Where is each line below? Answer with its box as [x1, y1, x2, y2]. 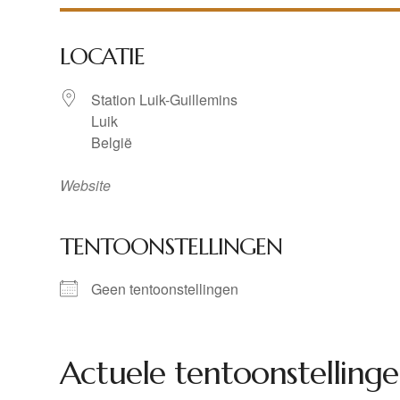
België [91, 132, 133, 154]
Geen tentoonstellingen [91, 279, 239, 300]
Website [60, 175, 112, 196]
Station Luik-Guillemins [91, 89, 238, 111]
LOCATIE [60, 42, 146, 71]
